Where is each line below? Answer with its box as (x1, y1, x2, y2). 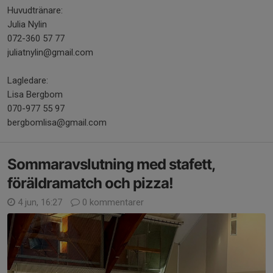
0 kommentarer (80, 196, 144, 208)
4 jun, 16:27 (15, 196, 65, 208)
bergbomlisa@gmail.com (7, 116, 107, 128)
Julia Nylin (7, 18, 47, 30)
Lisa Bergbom (7, 88, 63, 100)
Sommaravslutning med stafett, (7, 155, 215, 173)
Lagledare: (7, 74, 48, 86)
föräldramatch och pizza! (7, 174, 173, 192)
